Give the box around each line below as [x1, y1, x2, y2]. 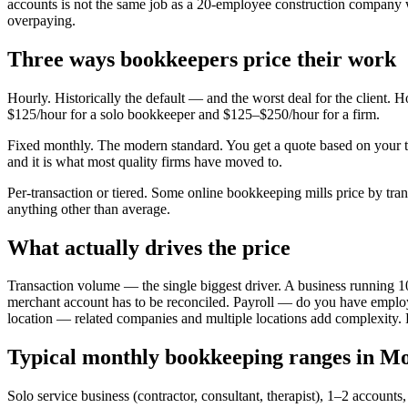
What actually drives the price [7, 235, 291, 260]
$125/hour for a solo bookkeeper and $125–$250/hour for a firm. [7, 106, 380, 122]
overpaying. [7, 12, 76, 28]
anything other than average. [7, 200, 170, 217]
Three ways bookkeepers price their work [7, 46, 396, 71]
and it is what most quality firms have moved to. [7, 153, 282, 169]
